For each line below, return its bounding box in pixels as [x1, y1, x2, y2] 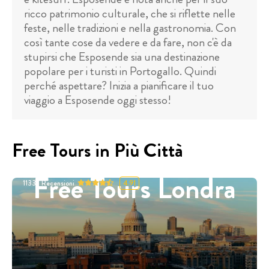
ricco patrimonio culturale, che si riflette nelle [24, 5, 235, 23]
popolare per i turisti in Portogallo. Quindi [24, 62, 216, 80]
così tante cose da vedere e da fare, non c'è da [24, 34, 232, 52]
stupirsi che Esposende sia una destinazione [24, 48, 220, 66]
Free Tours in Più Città [12, 136, 183, 165]
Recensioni [41, 177, 74, 189]
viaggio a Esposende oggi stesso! [24, 91, 171, 109]
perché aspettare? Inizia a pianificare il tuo [24, 77, 214, 95]
